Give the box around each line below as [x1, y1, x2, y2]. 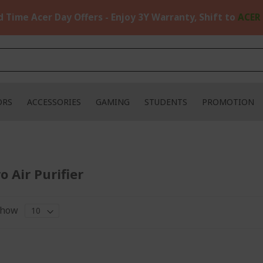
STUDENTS [144, 96, 187, 107]
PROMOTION [201, 96, 254, 107]
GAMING [95, 96, 130, 107]
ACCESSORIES [26, 96, 81, 107]
